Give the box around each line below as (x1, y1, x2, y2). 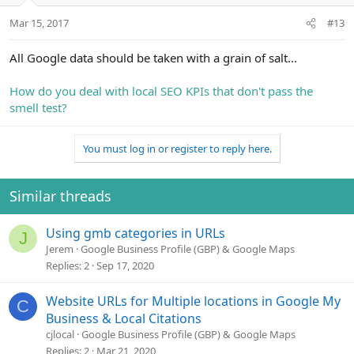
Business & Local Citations (46, 310, 201, 328)
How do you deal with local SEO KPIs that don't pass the (9, 83, 313, 100)
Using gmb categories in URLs (46, 224, 225, 243)
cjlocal (46, 327, 74, 342)
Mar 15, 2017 (9, 16, 69, 31)
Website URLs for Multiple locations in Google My (46, 292, 341, 311)
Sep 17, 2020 (96, 258, 154, 273)
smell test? (9, 100, 67, 116)
